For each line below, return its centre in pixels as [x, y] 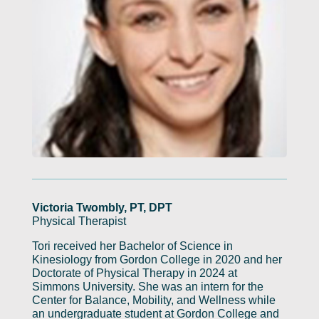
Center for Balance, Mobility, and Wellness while [153, 300]
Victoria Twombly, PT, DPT [102, 207]
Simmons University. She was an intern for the [147, 286]
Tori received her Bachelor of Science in [132, 246]
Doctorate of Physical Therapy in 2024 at [134, 273]
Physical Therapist [79, 221]
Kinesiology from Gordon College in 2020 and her [157, 259]
